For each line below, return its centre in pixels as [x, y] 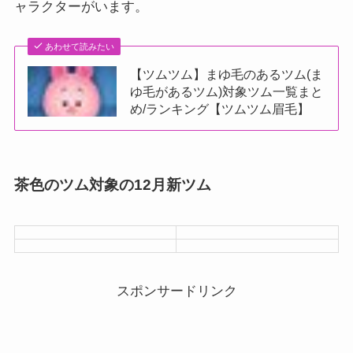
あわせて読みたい [80, 47]
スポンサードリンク [176, 291]
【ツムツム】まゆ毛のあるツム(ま [227, 74]
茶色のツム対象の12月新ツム [112, 185]
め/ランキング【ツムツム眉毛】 [220, 109]
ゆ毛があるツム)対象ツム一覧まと [227, 92]
